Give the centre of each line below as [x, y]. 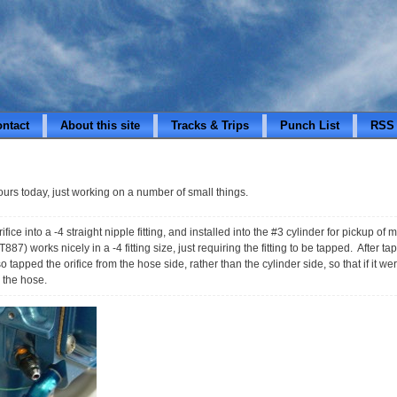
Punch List [310, 125]
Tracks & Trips [210, 125]
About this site [100, 125]
